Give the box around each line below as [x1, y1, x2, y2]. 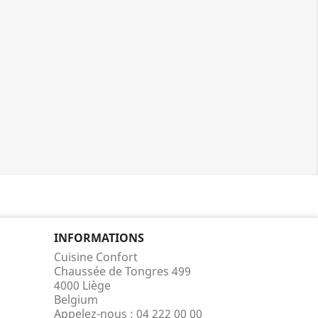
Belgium [54, 291, 98, 307]
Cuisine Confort [54, 248, 138, 265]
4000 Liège [54, 277, 111, 293]
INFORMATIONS [54, 229, 144, 246]
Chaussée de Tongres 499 [54, 263, 191, 279]
